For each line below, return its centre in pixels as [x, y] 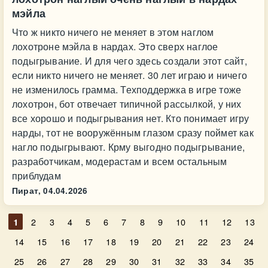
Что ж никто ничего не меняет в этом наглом [113, 32]
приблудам [36, 176]
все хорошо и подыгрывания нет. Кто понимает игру [131, 118]
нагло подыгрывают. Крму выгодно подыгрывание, [128, 147]
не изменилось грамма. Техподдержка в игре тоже [127, 89]
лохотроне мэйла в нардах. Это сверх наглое [115, 46]
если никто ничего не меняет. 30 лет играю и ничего [130, 75]
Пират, [27, 191]
